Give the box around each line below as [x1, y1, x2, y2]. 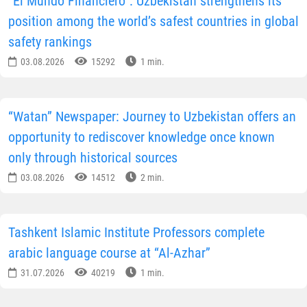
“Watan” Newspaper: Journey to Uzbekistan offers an [8, 108, 296, 125]
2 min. [138, 172, 164, 184]
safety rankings [8, 34, 92, 51]
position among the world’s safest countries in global [8, 13, 299, 30]
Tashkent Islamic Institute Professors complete [8, 224, 265, 241]
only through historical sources [8, 149, 177, 167]
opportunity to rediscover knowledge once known [8, 129, 275, 146]
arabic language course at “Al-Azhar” [8, 245, 210, 262]
